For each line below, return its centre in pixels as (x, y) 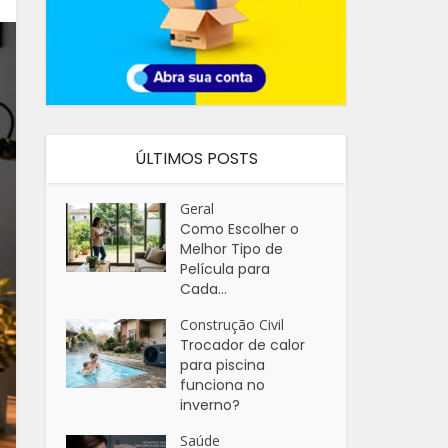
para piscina (223, 365)
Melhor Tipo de (232, 249)
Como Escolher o (240, 229)
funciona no (223, 385)
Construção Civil (232, 324)
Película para (225, 269)
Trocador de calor (243, 345)
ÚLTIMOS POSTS (196, 158)
